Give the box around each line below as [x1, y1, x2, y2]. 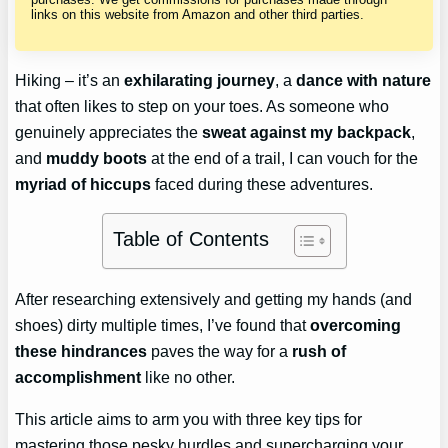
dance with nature [296, 71, 432, 90]
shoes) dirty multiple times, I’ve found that [15, 315, 311, 334]
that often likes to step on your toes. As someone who [15, 97, 390, 116]
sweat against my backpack [202, 123, 412, 142]
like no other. [141, 367, 236, 386]
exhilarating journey [124, 71, 276, 90]
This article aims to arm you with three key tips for [15, 410, 363, 428]
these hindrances [15, 341, 148, 360]
